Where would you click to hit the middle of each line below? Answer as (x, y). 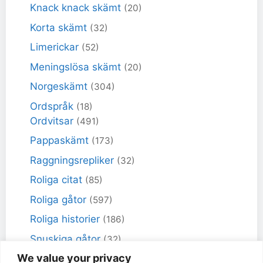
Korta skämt (60, 27)
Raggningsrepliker (73, 160)
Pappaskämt (61, 141)
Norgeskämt (60, 87)
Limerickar (56, 47)
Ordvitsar (53, 121)
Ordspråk (53, 106)
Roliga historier (66, 219)
